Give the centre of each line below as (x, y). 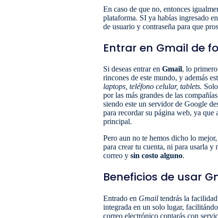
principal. (118, 121)
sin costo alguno (156, 155)
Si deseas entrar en (133, 69)
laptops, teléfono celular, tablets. (154, 86)
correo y (117, 155)
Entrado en (121, 198)
